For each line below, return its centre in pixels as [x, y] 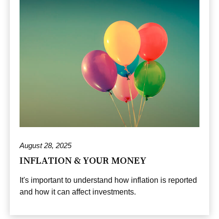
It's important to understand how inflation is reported [108, 180]
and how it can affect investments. [78, 192]
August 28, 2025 [45, 146]
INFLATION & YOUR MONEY [83, 161]
